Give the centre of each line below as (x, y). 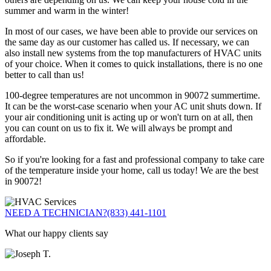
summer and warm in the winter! (67, 10)
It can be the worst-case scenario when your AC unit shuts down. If (133, 106)
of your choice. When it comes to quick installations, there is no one (134, 64)
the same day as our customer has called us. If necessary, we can (127, 42)
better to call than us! (44, 74)
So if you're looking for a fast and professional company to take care (135, 159)
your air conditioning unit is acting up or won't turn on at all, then (129, 117)
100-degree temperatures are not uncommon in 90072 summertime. (132, 95)
